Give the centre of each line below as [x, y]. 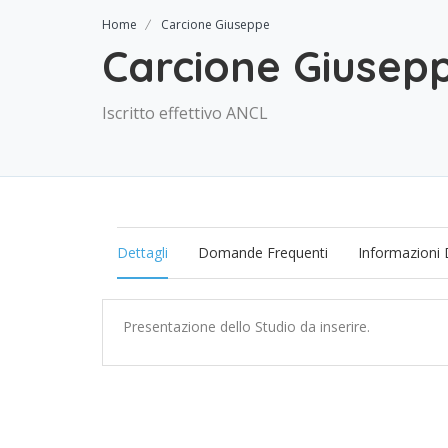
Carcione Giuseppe [215, 24]
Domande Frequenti [263, 252]
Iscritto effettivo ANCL [185, 113]
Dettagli [142, 252]
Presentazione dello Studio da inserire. [246, 326]
